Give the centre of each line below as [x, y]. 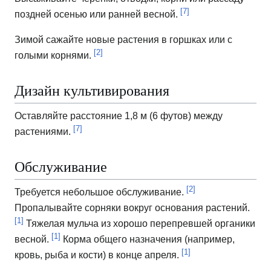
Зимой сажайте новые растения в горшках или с [123, 40]
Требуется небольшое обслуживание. [100, 192]
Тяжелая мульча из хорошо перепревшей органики [139, 224]
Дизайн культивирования [92, 90]
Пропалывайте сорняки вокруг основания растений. [132, 208]
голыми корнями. [54, 56]
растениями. [44, 132]
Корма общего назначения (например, [148, 240]
